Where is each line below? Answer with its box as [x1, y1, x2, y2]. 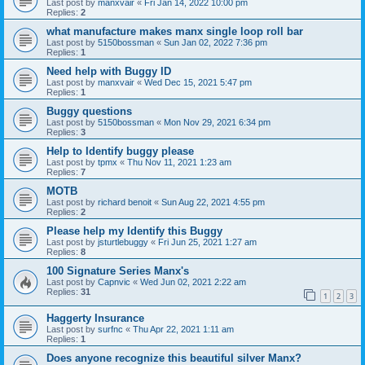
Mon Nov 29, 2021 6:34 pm [164, 117, 270, 127]
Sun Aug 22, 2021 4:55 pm [161, 196, 265, 207]
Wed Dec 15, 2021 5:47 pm [144, 77, 252, 87]
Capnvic [98, 276, 130, 287]
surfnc [98, 324, 123, 335]
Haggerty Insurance [46, 312, 144, 325]
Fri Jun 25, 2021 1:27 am [158, 236, 257, 247]
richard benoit [98, 196, 152, 207]
